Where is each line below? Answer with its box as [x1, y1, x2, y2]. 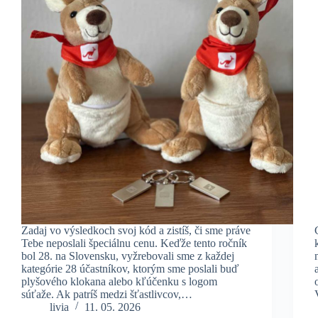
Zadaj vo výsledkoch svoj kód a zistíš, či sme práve [21, 224, 251, 236]
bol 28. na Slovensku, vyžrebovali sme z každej [21, 249, 234, 262]
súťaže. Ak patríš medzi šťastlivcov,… [21, 287, 192, 300]
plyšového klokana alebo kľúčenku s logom [21, 275, 217, 287]
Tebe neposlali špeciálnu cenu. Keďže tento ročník [21, 236, 247, 249]
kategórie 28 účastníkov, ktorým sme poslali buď [21, 262, 238, 275]
